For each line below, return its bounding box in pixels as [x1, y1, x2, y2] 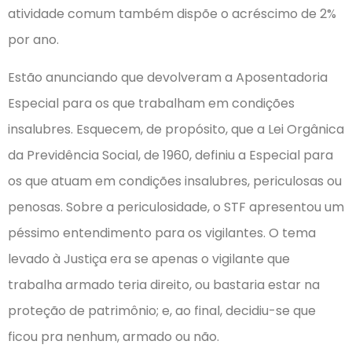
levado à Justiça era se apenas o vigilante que [8, 249, 290, 268]
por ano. [8, 31, 59, 49]
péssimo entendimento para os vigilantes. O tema [8, 223, 316, 242]
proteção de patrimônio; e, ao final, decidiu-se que [8, 301, 316, 320]
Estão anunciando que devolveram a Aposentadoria [8, 68, 328, 86]
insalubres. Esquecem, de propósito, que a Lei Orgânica [8, 119, 344, 138]
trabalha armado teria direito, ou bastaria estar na [8, 275, 320, 294]
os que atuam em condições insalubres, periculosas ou [8, 171, 342, 190]
